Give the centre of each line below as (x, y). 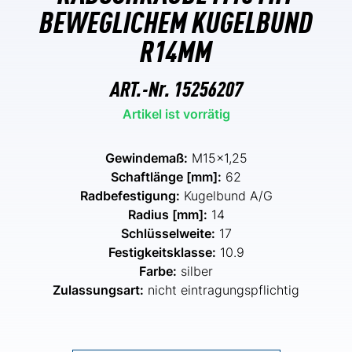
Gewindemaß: (146, 158)
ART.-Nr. (141, 87)
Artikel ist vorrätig (176, 114)
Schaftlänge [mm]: (166, 176)
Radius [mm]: (167, 214)
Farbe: (158, 271)
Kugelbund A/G (226, 195)
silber (195, 271)
